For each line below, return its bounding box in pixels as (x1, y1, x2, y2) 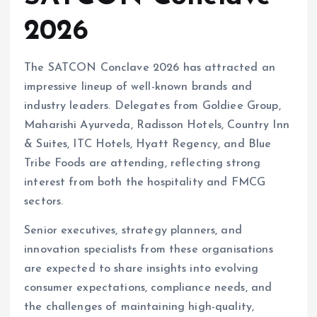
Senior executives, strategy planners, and (24, 224, 242, 236)
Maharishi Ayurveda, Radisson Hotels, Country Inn (24, 119, 289, 131)
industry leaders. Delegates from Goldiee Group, (24, 100, 281, 112)
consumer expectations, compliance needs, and (24, 282, 272, 294)
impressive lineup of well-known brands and (24, 81, 252, 93)
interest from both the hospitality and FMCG (24, 176, 266, 188)
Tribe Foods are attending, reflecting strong (24, 157, 261, 169)
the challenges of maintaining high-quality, (24, 301, 255, 313)
